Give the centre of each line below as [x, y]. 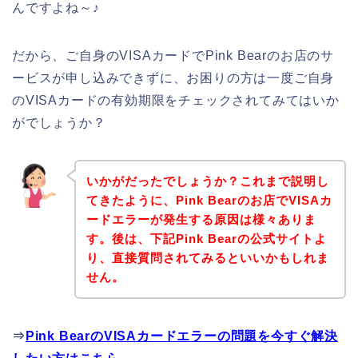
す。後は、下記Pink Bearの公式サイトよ [206, 238]
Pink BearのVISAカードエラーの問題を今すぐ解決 [182, 336]
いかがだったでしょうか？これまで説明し [207, 181]
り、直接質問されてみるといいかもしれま [207, 257]
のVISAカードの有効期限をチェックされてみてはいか [176, 101]
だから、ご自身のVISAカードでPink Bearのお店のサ [173, 56]
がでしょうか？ [59, 123]
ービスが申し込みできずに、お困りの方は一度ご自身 [173, 78]
